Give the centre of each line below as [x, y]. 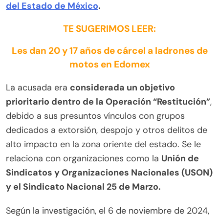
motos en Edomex [109, 64]
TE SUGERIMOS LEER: [109, 28]
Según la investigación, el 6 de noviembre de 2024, [108, 210]
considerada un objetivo [122, 87]
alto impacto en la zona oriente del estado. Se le [103, 144]
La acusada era [38, 87]
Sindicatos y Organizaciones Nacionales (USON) [109, 172]
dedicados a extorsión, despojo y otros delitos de [107, 130]
